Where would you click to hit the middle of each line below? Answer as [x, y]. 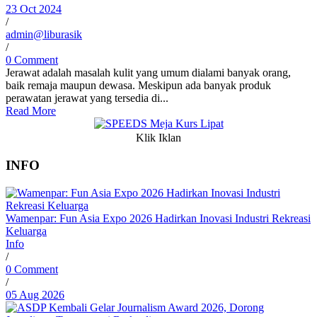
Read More [31, 111]
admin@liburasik [44, 35]
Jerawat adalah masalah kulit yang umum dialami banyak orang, [148, 73]
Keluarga [26, 231]
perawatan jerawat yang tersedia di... [87, 98]
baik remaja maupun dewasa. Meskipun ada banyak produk [138, 86]
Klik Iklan [158, 138]
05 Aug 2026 [35, 294]
